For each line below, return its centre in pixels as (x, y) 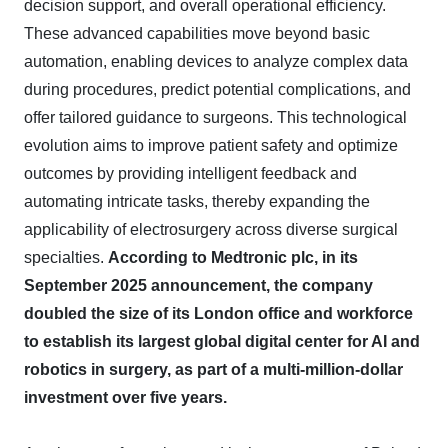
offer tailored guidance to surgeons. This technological (215, 117)
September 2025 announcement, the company (198, 285)
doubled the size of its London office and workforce (218, 313)
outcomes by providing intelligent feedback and (190, 173)
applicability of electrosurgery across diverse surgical (211, 229)
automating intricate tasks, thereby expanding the (197, 201)
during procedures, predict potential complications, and (217, 89)
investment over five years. (125, 397)
